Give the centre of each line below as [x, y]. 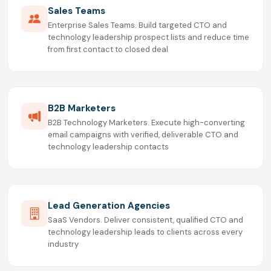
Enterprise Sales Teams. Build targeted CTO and [137, 25]
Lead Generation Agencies [109, 206]
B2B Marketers [82, 109]
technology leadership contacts [108, 147]
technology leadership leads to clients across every [145, 232]
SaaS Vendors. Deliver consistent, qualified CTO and [145, 220]
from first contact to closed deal [108, 50]
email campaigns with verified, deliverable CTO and [143, 135]
